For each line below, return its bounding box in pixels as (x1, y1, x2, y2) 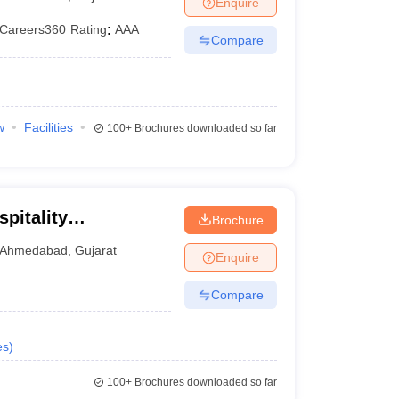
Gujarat (75, 242, 118, 257)
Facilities (23, 120, 73, 134)
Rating (70, 22, 108, 37)
